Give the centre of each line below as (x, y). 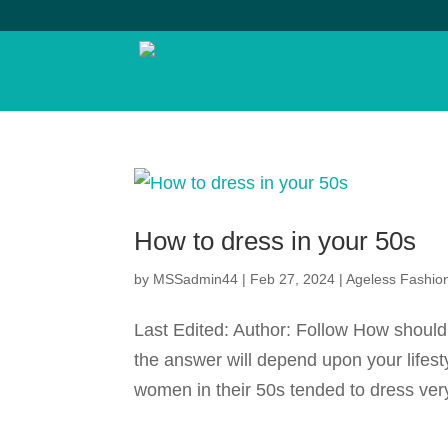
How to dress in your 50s (275, 241)
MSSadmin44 (196, 279)
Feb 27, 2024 (293, 279)
